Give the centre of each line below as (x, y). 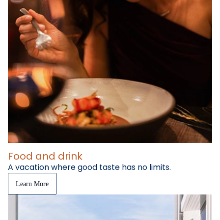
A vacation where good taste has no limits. (89, 167)
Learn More (32, 184)
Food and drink (45, 156)
